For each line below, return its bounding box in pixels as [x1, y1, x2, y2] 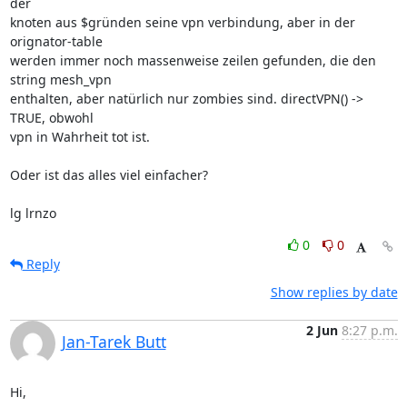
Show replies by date [270, 283, 398, 301]
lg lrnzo [9, 204, 56, 222]
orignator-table [9, 33, 106, 50]
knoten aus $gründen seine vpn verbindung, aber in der [9, 14, 355, 31]
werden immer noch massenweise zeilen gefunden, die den [9, 52, 376, 69]
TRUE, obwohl [9, 109, 97, 126]
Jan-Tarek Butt [61, 331, 166, 352]
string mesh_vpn [9, 71, 115, 88]
